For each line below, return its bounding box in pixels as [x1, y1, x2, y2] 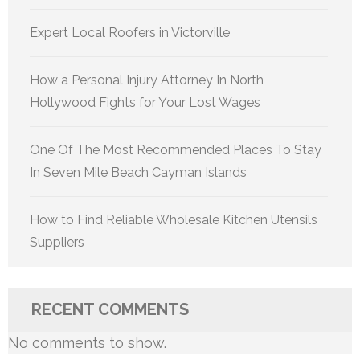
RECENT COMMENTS [31, 299, 189, 319]
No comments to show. [8, 333, 166, 351]
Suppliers [30, 234, 84, 250]
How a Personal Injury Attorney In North [30, 72, 264, 88]
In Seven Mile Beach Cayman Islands [30, 164, 247, 180]
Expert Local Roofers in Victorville [30, 24, 230, 40]
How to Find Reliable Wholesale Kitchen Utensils [30, 211, 317, 227]
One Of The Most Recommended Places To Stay [30, 141, 321, 157]
